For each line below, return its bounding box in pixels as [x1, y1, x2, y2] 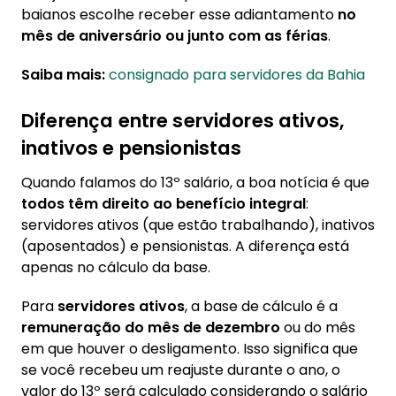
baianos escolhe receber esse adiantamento [21, 4, 338, 25]
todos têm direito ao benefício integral [21, 194, 306, 214]
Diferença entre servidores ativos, [21, 107, 345, 134]
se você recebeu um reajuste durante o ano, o [21, 360, 340, 380]
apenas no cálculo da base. [21, 257, 210, 278]
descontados [50, 2, 141, 22]
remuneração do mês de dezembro [21, 317, 280, 338]
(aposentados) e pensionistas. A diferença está [21, 236, 349, 256]
